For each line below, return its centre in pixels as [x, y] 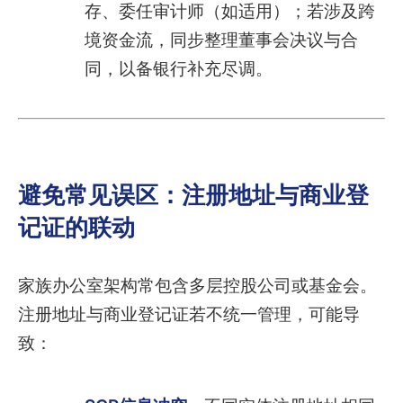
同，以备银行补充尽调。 [178, 69]
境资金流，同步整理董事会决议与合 [221, 40]
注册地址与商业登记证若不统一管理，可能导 [189, 314]
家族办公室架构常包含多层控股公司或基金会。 [197, 285]
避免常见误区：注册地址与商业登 [193, 194]
